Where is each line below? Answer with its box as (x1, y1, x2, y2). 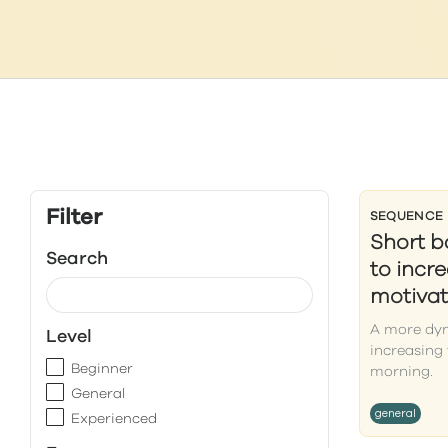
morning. (369, 365, 433, 379)
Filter (46, 207, 102, 229)
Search (46, 250, 108, 268)
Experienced (71, 412, 157, 426)
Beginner (71, 362, 133, 376)
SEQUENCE (369, 210, 444, 223)
